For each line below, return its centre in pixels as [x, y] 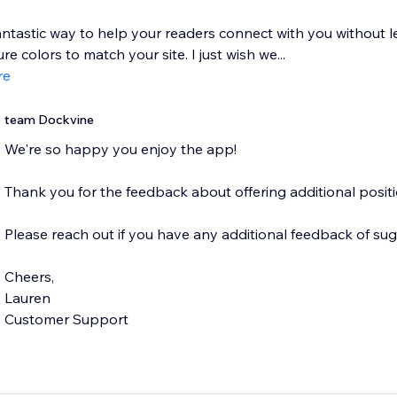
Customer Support [66, 319]
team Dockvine [49, 120]
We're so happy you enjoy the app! [120, 149]
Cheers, [29, 277]
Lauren [27, 298]
